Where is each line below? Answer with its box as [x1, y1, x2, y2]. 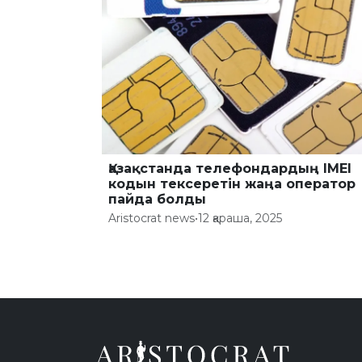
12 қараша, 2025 [198, 210, 282, 225]
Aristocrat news [108, 210, 195, 225]
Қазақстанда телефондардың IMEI [108, 160, 351, 176]
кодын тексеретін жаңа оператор [108, 175, 356, 192]
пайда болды [108, 191, 206, 207]
